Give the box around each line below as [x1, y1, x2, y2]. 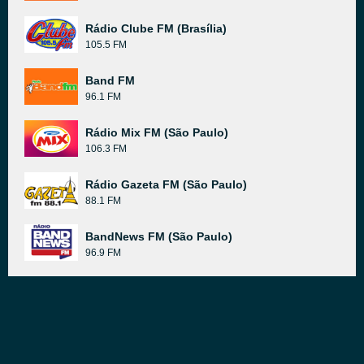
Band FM [85, 74, 135, 87]
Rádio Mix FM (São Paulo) [85, 126, 228, 139]
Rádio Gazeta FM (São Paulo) [85, 178, 247, 191]
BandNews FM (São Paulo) [85, 230, 232, 243]
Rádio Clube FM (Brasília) [85, 22, 227, 35]
